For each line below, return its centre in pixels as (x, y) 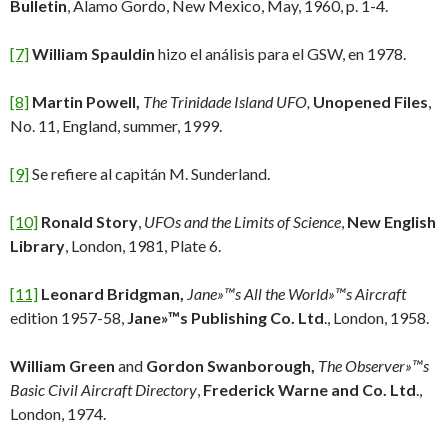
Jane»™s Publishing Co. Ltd (225, 317)
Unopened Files (370, 101)
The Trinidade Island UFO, (228, 101)
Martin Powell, (87, 101)
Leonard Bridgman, (112, 293)
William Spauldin (95, 53)
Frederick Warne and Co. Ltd (309, 389)
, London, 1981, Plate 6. (143, 245)
